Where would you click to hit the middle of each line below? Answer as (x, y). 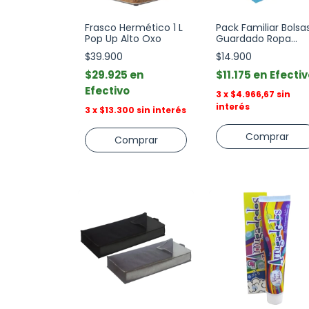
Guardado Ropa (253, 39)
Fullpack (235, 50)
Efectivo (107, 91)
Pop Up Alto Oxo (123, 39)
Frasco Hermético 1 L (134, 28)
